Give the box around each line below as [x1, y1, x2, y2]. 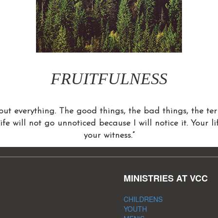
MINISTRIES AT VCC [124, 172, 208, 185]
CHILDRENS [124, 194, 163, 204]
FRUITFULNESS [51, 70, 167, 88]
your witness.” [84, 131, 134, 141]
